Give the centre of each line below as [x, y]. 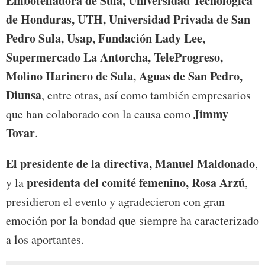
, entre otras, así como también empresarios [146, 95]
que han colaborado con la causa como [98, 114]
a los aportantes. [45, 240]
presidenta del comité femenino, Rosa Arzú [134, 183]
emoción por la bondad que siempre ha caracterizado [132, 221]
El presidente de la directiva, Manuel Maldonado [130, 164]
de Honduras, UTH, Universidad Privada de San [128, 20]
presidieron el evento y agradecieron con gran [115, 202]
